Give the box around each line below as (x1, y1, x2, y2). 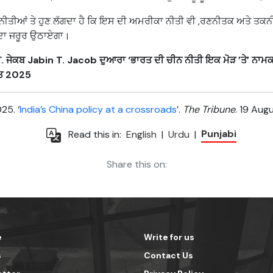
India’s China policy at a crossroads (19, 103, 177, 116)
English (126, 128, 157, 141)
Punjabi (201, 127, 236, 141)
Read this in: (68, 127, 121, 141)
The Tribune (183, 103, 235, 116)
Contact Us (144, 250, 193, 261)
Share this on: (106, 158, 167, 171)
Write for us (144, 232, 194, 243)
